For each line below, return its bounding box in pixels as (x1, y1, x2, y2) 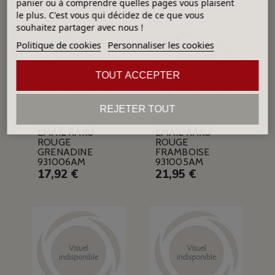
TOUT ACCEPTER (95, 69, 180, 80)
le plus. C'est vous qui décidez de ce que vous (16, 9, 204, 21)
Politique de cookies (16, 38, 101, 51)
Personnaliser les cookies (107, 38, 214, 51)
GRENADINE (37, 146, 93, 158)
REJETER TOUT (99, 103, 176, 114)
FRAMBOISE (155, 146, 210, 158)
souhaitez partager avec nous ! (16, 21, 144, 33)
